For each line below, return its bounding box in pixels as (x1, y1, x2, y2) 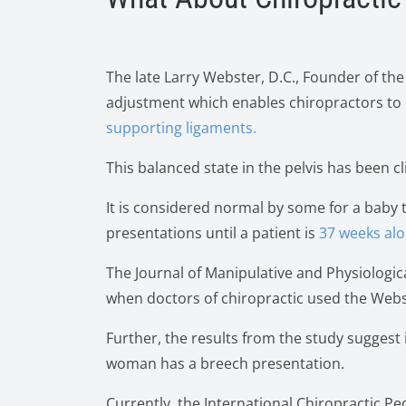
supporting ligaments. (106, 118, 256, 138)
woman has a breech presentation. (106, 353, 344, 373)
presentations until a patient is (106, 223, 319, 243)
